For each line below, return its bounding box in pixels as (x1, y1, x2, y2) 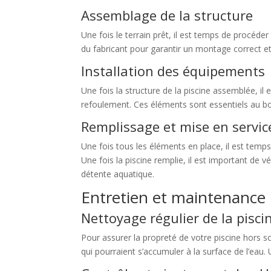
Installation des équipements (81, 62, 266, 80)
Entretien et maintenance (81, 186, 266, 209)
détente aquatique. (81, 168, 155, 180)
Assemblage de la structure (81, 6, 253, 25)
